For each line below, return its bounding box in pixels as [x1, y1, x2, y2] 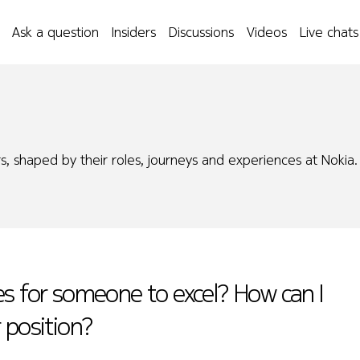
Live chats [300, 22, 358, 42]
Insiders [112, 22, 156, 42]
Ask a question [12, 22, 99, 42]
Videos [247, 22, 287, 42]
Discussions [169, 22, 234, 42]
